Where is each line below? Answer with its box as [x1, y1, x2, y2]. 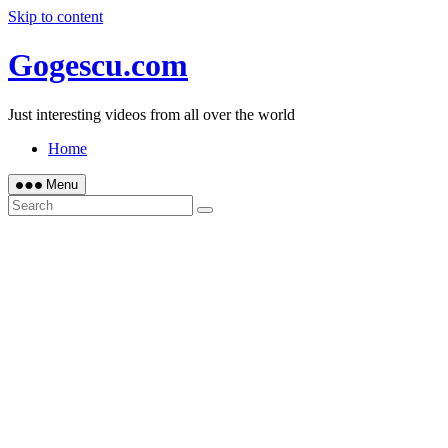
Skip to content [8, 8, 103, 25]
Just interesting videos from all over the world [8, 105, 295, 123]
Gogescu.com [8, 47, 188, 84]
